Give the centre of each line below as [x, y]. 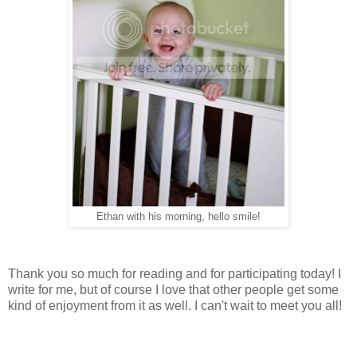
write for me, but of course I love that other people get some [173, 289]
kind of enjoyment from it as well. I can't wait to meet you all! [175, 305]
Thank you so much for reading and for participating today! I [175, 273]
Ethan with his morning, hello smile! [178, 216]
